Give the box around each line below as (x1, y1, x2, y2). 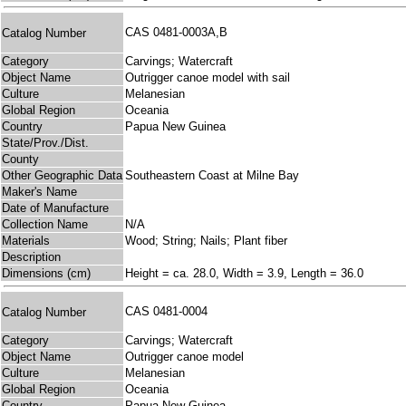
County (2, 152, 39, 167)
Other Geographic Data (2, 169, 122, 183)
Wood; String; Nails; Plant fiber (125, 234, 287, 248)
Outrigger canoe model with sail (125, 71, 290, 85)
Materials (2, 234, 50, 248)
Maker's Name (2, 185, 77, 199)
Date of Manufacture (2, 201, 109, 216)
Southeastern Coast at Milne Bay (125, 169, 299, 183)
